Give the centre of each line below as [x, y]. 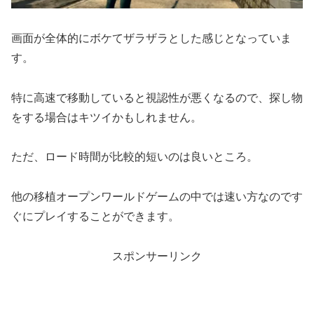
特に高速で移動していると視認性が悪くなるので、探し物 [157, 97]
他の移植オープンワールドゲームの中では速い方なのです [157, 197]
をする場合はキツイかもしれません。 [107, 117]
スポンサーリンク [157, 257]
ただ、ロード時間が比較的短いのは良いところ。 [135, 157]
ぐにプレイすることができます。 [95, 217]
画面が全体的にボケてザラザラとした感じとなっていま [151, 38]
